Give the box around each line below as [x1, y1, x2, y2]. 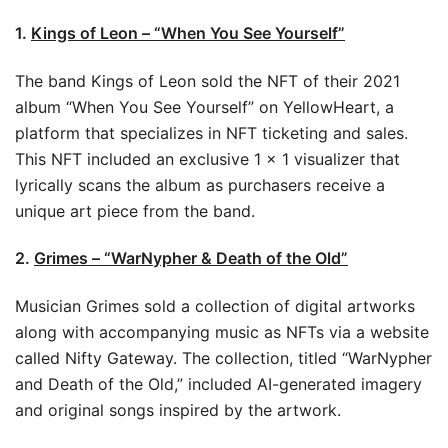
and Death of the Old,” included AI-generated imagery [15, 373, 422, 394]
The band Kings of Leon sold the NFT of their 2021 [15, 70, 400, 91]
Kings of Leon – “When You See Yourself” [31, 22, 345, 43]
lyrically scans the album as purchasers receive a [15, 174, 385, 195]
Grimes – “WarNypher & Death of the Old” [34, 247, 348, 268]
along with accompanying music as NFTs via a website [15, 321, 429, 342]
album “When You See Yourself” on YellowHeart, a [15, 96, 394, 117]
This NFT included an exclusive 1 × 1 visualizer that [15, 148, 400, 169]
